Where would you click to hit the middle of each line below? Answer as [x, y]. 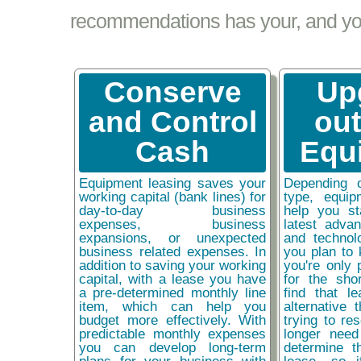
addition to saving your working [173, 266]
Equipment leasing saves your [173, 183]
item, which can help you [173, 307]
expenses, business [173, 224]
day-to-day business [173, 211]
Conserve [172, 93]
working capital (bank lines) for [173, 197]
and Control [172, 122]
